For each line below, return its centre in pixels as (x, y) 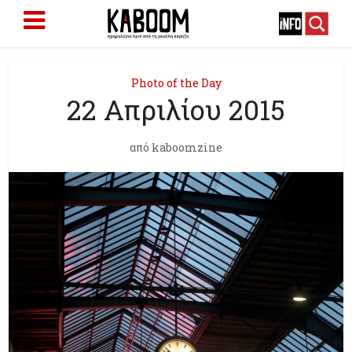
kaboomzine (187, 147)
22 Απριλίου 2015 (176, 109)
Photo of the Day (176, 83)
